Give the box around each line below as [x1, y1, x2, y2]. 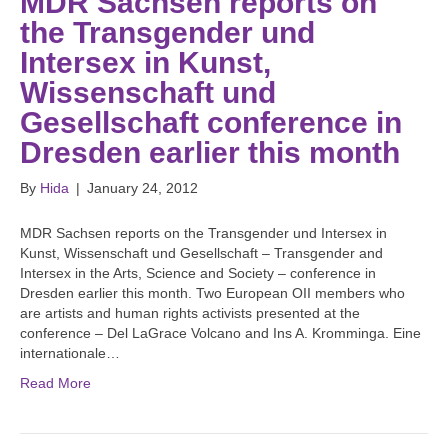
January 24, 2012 [87, 180, 198, 197]
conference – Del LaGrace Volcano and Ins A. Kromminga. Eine [20, 325, 421, 342]
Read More [20, 375, 91, 392]
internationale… [20, 345, 120, 362]
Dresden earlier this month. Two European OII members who [20, 285, 405, 302]
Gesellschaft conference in [20, 106, 402, 140]
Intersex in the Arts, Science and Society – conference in [20, 265, 376, 282]
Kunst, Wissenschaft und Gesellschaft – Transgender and [20, 245, 383, 262]
